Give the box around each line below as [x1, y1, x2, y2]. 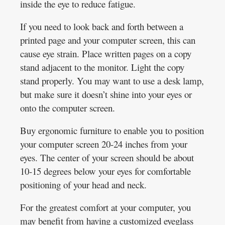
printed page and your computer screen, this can [20, 33, 195, 46]
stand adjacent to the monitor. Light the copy [20, 60, 184, 73]
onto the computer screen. [20, 101, 115, 114]
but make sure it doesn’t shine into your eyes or [20, 87, 192, 100]
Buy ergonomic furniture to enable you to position [20, 124, 204, 137]
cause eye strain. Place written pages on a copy [20, 47, 191, 60]
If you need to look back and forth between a [20, 20, 183, 33]
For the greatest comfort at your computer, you [20, 200, 191, 213]
